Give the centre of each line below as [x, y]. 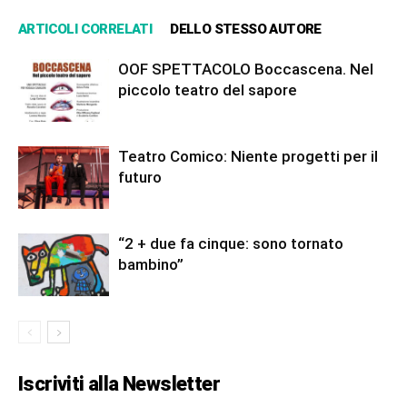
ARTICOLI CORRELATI [85, 30]
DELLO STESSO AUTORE [246, 30]
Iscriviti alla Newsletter [119, 384]
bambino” [151, 265]
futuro [140, 178]
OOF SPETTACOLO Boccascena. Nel [246, 69]
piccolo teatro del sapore [208, 90]
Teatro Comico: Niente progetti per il [248, 157]
